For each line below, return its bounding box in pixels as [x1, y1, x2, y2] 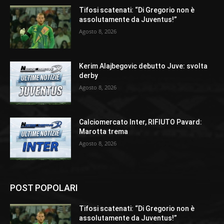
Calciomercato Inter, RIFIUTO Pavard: [79, 117, 202, 126]
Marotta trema [79, 127, 128, 135]
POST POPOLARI [10, 182, 78, 193]
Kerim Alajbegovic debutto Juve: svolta [79, 61, 208, 70]
